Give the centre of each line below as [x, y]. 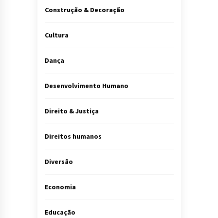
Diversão [59, 162]
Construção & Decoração [84, 10]
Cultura [56, 35]
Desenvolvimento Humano [86, 86]
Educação [60, 212]
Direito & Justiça [72, 111]
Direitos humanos [73, 136]
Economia [60, 187]
